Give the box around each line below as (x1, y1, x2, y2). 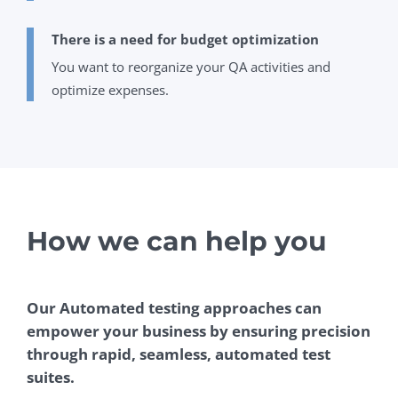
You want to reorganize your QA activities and (52, 58, 330, 76)
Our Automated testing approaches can (27, 298, 322, 319)
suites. (27, 367, 75, 388)
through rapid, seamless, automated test (27, 344, 330, 365)
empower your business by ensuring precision (27, 321, 370, 342)
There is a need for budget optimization (52, 30, 319, 49)
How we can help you (27, 225, 327, 259)
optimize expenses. (52, 81, 169, 99)
